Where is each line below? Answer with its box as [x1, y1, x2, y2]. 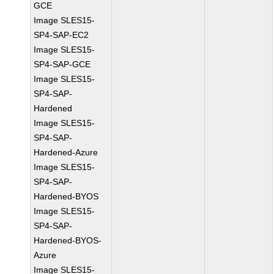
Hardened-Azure [34, 147, 98, 157]
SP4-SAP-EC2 [34, 30, 89, 40]
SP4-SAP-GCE [34, 59, 91, 69]
